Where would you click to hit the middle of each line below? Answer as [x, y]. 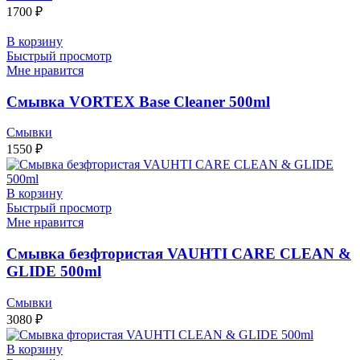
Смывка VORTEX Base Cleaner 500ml [138, 101]
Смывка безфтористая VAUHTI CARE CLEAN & [179, 254]
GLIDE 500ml [54, 272]
